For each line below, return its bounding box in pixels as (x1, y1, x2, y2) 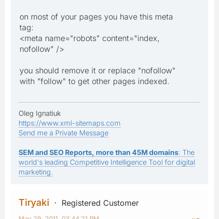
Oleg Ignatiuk (19, 109, 61, 117)
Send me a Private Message (19, 128, 109, 137)
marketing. (19, 167, 53, 176)
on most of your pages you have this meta (20, 11, 173, 22)
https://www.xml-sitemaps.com (19, 118, 121, 127)
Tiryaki (19, 196, 49, 208)
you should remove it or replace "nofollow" (20, 65, 175, 75)
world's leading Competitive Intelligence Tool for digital (19, 157, 195, 166)
